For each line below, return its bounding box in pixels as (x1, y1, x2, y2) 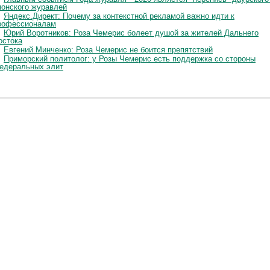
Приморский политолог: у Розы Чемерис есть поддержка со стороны (4, 54, 256, 63)
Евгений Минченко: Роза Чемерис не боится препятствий (4, 45, 213, 54)
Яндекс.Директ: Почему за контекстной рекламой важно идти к (4, 11, 234, 20)
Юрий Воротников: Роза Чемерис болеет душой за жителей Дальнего (4, 28, 259, 37)
